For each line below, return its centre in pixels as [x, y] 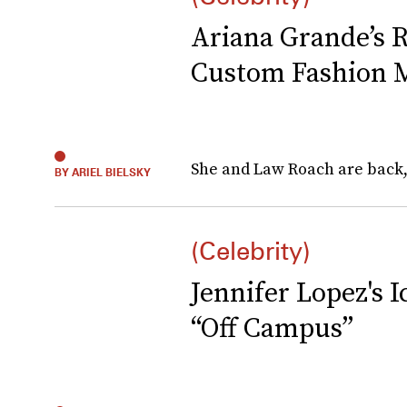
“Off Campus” [272, 328]
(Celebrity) [251, 251]
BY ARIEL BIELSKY [103, 172]
